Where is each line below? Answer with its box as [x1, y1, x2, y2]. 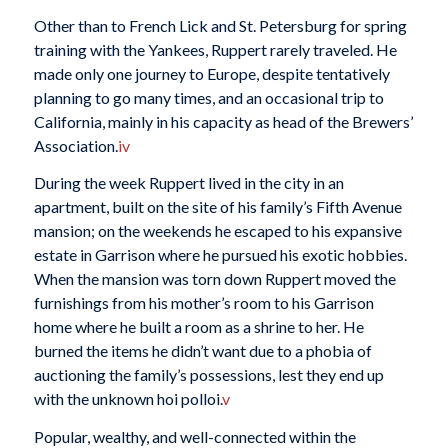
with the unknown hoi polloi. [33, 389, 222, 409]
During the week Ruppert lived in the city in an [33, 173, 344, 193]
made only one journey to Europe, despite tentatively [33, 63, 390, 83]
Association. [33, 135, 118, 155]
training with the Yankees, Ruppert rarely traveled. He [33, 39, 397, 59]
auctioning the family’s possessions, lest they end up [33, 365, 384, 385]
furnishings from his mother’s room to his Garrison [33, 293, 374, 313]
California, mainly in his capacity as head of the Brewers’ [33, 111, 413, 131]
